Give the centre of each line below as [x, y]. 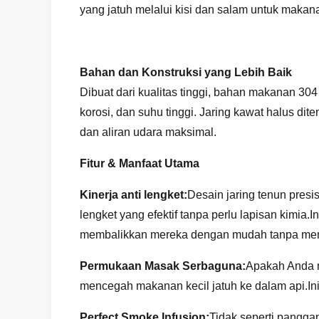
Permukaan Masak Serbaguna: [163, 266]
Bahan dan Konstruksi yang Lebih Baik [186, 72]
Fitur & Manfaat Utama [140, 163]
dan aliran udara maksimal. [148, 132]
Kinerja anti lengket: [134, 195]
